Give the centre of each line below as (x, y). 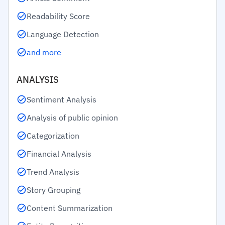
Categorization (53, 136)
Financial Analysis (59, 154)
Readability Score (58, 16)
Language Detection (63, 34)
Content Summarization (70, 208)
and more (44, 52)
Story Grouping (53, 190)
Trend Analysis (53, 172)
